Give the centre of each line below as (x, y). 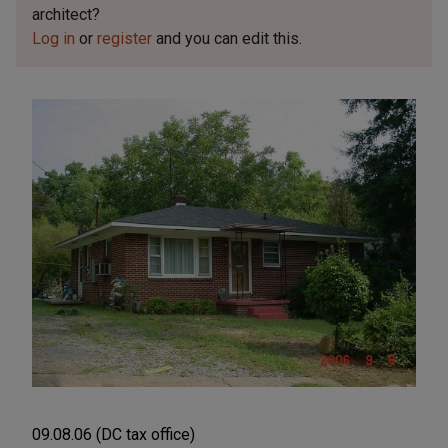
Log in (53, 38)
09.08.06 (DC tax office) (113, 434)
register (124, 38)
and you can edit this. (227, 38)
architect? (66, 14)
